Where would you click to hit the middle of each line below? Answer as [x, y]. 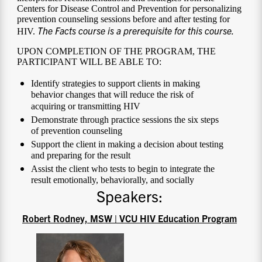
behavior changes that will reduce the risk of [113, 96]
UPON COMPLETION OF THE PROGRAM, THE [117, 51]
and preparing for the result [81, 156]
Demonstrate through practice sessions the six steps [125, 120]
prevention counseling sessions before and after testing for [124, 19]
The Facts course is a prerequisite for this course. [136, 31]
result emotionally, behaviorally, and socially [113, 181]
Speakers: [130, 196]
